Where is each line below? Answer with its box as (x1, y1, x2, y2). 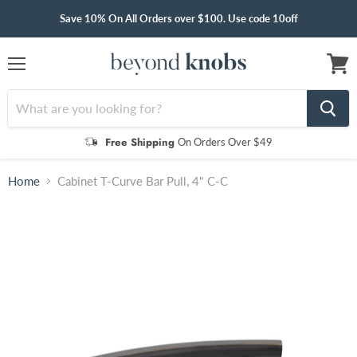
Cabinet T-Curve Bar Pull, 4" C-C (57, 174, 228, 189)
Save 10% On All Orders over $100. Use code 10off (59, 12, 298, 25)
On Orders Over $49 (178, 135, 273, 148)
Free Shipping (105, 134, 178, 150)
